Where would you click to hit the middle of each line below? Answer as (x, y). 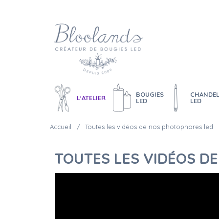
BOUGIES (150, 94)
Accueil (61, 127)
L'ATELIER (91, 98)
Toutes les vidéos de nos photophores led (149, 127)
